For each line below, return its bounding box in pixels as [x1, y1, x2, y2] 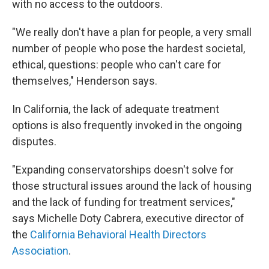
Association [12, 244, 68, 257]
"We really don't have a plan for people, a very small [12, 26, 252, 38]
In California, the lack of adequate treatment [12, 103, 219, 115]
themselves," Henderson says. [12, 74, 157, 87]
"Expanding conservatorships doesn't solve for [12, 163, 234, 176]
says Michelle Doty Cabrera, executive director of [12, 212, 244, 225]
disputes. [12, 135, 56, 148]
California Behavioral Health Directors [30, 228, 207, 241]
